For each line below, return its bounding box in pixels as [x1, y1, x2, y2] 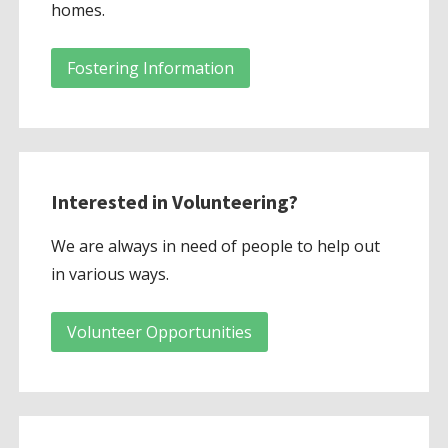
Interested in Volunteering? [50, 188, 298, 214]
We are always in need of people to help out [50, 234, 380, 257]
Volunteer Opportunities [66, 320, 252, 343]
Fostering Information [66, 57, 234, 80]
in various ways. [50, 262, 169, 285]
